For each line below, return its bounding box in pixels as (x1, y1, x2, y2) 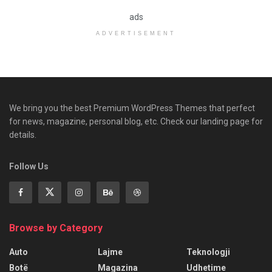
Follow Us (9, 161, 49, 171)
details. (9, 129, 36, 140)
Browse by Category (9, 222, 103, 234)
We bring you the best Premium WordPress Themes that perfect (9, 103, 255, 113)
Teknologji (186, 246, 230, 257)
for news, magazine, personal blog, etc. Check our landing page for (9, 116, 263, 126)
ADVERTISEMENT (96, 30, 176, 36)
